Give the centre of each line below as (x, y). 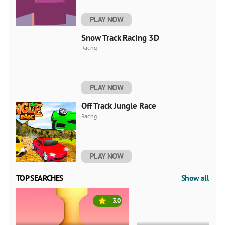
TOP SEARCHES (40, 178)
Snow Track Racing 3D (120, 37)
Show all (195, 178)
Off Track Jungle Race (119, 106)
